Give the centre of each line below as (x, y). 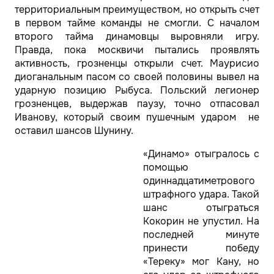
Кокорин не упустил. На (201, 221)
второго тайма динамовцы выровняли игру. (137, 36)
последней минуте (201, 235)
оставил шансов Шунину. (74, 131)
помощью (166, 167)
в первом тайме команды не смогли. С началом (137, 23)
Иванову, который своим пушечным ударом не (137, 117)
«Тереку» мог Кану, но (201, 261)
